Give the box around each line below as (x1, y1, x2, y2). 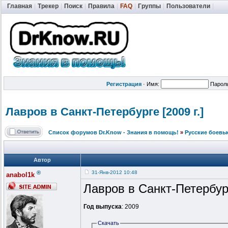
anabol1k (6, 171, 35, 179)
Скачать (98, 220, 120, 226)
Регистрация (106, 81, 141, 87)
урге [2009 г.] (136, 105, 204, 119)
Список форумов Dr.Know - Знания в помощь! (48, 129, 179, 136)
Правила (88, 3, 115, 10)
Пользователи (166, 3, 210, 10)
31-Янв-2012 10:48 (92, 169, 137, 176)
